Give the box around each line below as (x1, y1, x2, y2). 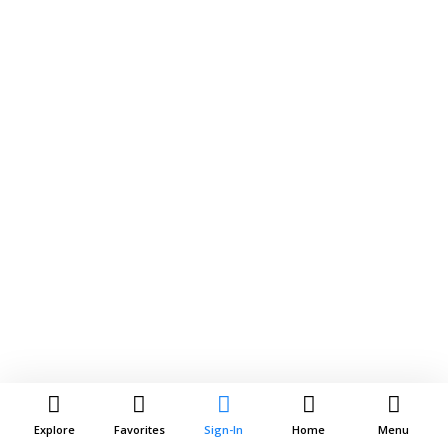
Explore (33, 422, 75, 437)
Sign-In (204, 422, 244, 437)
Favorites (113, 422, 165, 437)
